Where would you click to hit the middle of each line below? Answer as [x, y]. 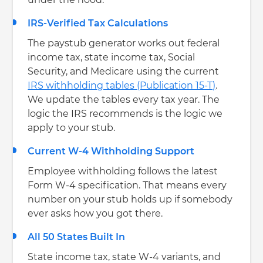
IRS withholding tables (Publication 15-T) [122, 86]
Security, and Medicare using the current [124, 72]
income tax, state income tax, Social [112, 58]
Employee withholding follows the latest [123, 172]
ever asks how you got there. [95, 214]
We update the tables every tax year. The [124, 100]
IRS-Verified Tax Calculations [98, 24]
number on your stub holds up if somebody [130, 200]
